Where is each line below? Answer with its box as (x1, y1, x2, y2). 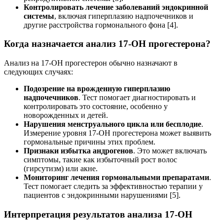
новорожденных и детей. (24, 110, 108, 119)
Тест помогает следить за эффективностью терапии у (24, 182, 203, 190)
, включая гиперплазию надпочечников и (54, 11, 193, 20)
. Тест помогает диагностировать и (78, 93, 196, 102)
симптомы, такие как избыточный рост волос (24, 155, 177, 164)
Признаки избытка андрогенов (24, 146, 133, 155)
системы (24, 11, 54, 20)
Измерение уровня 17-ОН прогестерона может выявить (24, 128, 211, 137)
